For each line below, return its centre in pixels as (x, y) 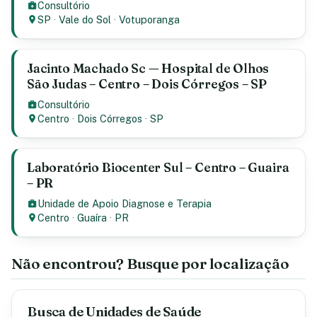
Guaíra (92, 218)
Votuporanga (150, 19)
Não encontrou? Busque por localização (150, 264)
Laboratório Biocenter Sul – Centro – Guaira (158, 167)
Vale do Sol (85, 19)
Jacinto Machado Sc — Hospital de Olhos (148, 68)
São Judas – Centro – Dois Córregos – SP (147, 84)
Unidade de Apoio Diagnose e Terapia (125, 203)
